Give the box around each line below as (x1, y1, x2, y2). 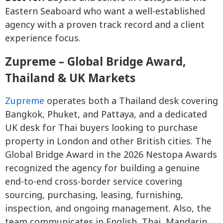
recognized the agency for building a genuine (5, 162, 200, 176)
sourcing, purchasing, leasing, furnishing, (5, 189, 183, 203)
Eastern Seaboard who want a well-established (5, 4, 205, 18)
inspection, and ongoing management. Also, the (5, 202, 211, 216)
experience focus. (5, 31, 81, 45)
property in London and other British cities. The (5, 135, 212, 149)
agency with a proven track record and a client (5, 18, 205, 32)
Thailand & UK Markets (5, 70, 135, 87)
